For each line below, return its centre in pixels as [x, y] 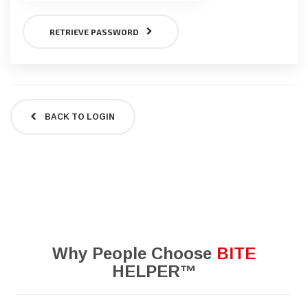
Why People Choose [134, 253]
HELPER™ [154, 271]
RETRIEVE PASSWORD [94, 32]
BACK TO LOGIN [80, 117]
